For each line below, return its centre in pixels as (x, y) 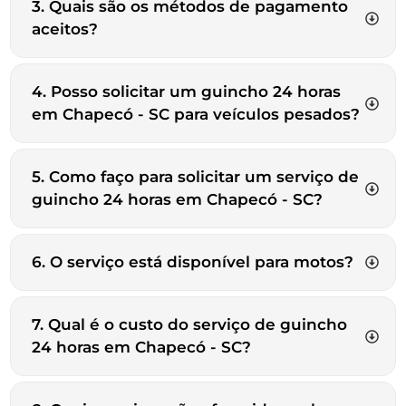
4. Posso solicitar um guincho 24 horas (186, 92)
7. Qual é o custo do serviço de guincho (189, 325)
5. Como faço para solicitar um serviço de (195, 177)
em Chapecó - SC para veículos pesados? (196, 115)
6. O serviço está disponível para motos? (193, 262)
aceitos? (65, 29)
